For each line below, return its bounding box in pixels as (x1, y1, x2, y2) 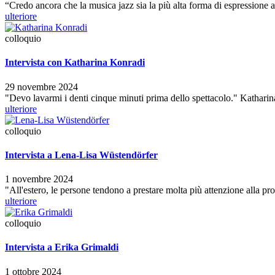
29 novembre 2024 (5, 81, 78, 92)
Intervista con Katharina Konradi (5, 57, 145, 68)
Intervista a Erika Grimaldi (5, 242, 118, 253)
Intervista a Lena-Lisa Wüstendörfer (5, 149, 158, 160)
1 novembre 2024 (5, 174, 73, 185)
